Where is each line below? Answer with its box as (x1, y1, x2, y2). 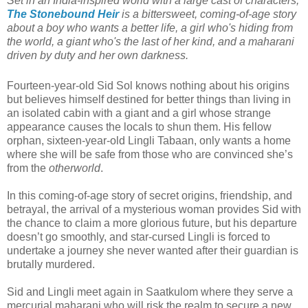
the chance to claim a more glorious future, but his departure (7, 217, 297, 229)
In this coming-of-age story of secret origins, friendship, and (7, 189, 292, 201)
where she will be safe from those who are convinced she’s (7, 148, 293, 160)
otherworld (49, 162, 100, 174)
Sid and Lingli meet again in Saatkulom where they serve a (7, 285, 293, 298)
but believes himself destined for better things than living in (7, 93, 291, 105)
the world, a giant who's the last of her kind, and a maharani (7, 35, 294, 47)
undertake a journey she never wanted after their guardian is (7, 244, 298, 256)
